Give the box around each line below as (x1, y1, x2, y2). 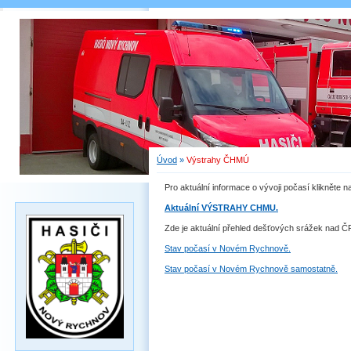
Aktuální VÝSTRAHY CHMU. (165, 203, 278, 212)
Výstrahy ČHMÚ (186, 155, 249, 165)
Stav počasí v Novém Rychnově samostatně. (165, 264, 338, 273)
